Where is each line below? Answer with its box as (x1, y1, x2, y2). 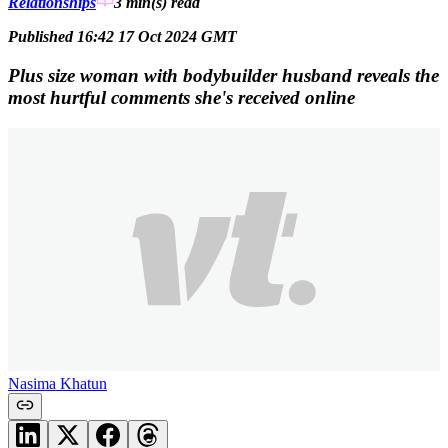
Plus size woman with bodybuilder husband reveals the (8, 64, 439, 86)
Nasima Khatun (8, 374, 107, 392)
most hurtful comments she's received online (8, 86, 355, 108)
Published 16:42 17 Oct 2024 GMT (8, 28, 237, 46)
